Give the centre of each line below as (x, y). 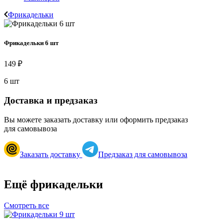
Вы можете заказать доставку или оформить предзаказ (96, 119)
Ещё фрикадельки (54, 184)
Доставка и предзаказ (51, 101)
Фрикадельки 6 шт (31, 43)
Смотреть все (27, 205)
